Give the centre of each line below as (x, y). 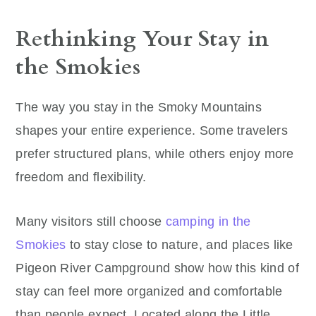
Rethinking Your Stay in (142, 38)
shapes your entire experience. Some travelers (152, 130)
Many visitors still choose (91, 221)
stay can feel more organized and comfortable (149, 291)
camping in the (208, 221)
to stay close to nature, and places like (180, 244)
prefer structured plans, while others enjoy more (155, 153)
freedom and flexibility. (81, 177)
